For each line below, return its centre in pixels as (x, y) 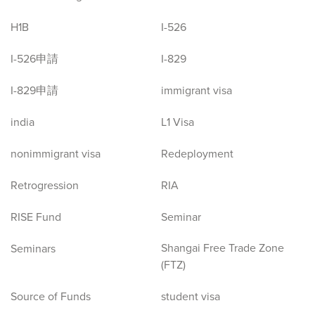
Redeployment (197, 154)
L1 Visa (178, 122)
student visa (191, 297)
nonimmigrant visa (56, 154)
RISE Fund (36, 217)
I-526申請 (34, 59)
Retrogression (45, 186)
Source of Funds (51, 297)
